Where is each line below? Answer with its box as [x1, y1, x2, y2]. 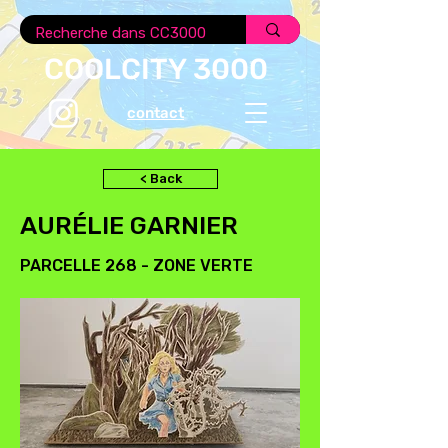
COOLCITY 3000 [44, 52, 268, 86]
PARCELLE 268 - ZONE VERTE [20, 256, 253, 275]
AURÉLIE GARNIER [20, 211, 238, 240]
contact [127, 104, 184, 122]
